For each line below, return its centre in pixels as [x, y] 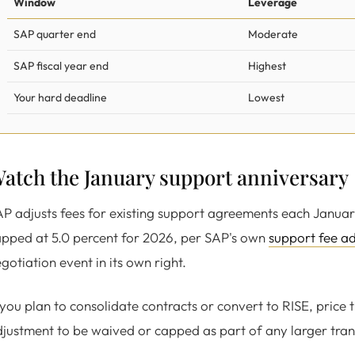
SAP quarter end [55, 34]
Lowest [266, 97]
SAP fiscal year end [61, 66]
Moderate [273, 34]
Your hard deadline [60, 97]
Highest [267, 66]
